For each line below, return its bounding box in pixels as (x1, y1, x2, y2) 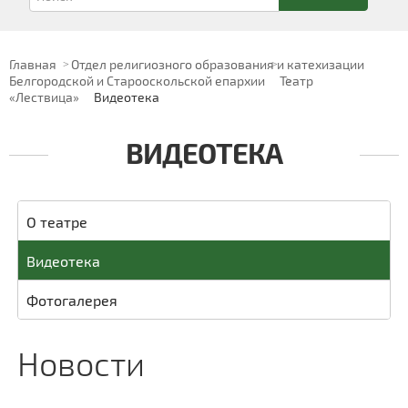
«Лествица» (9, 89, 79, 105)
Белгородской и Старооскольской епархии (9, 73, 265, 88)
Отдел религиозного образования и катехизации (71, 56, 364, 72)
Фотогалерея (25, 291, 117, 310)
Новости (16, 343, 145, 383)
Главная (9, 56, 56, 72)
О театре (25, 213, 87, 231)
